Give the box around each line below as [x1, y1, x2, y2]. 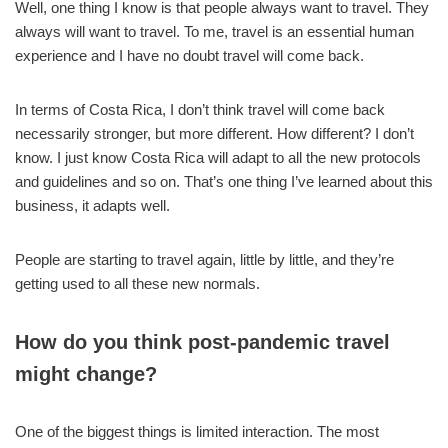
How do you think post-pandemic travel [15, 330, 390, 353]
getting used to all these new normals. [15, 274, 260, 292]
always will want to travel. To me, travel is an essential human [15, 22, 414, 40]
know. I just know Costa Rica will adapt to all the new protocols [15, 148, 421, 166]
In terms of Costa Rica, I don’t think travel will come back [15, 100, 385, 118]
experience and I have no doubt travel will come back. [15, 46, 364, 64]
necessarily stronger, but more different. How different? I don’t [15, 124, 414, 142]
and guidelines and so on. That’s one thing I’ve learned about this [15, 172, 433, 190]
